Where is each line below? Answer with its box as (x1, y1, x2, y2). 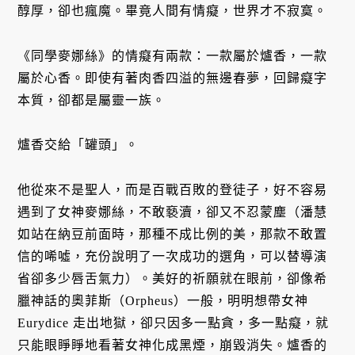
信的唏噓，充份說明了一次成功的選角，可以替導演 (17, 250, 328, 264)
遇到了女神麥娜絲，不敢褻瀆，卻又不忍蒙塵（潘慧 (17, 205, 328, 219)
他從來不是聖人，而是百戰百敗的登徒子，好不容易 (17, 183, 328, 197)
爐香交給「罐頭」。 (17, 138, 139, 152)
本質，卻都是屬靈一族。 (17, 93, 166, 107)
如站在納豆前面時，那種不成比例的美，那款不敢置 (17, 227, 328, 242)
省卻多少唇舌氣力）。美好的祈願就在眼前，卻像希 (17, 272, 328, 286)
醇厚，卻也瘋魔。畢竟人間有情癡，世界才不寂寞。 (17, 3, 328, 17)
